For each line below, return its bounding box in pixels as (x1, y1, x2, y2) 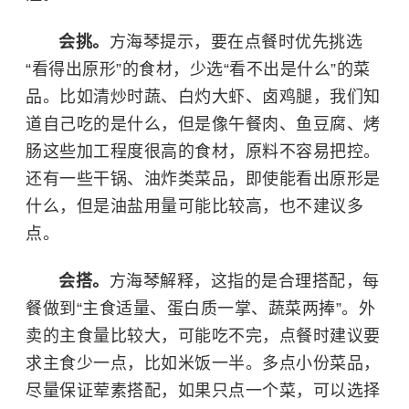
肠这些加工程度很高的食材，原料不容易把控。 (26, 142, 381, 161)
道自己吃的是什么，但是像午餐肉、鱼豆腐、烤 (26, 115, 381, 133)
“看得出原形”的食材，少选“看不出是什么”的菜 (26, 60, 371, 79)
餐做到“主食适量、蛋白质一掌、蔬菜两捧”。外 (26, 299, 375, 318)
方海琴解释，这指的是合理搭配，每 (109, 272, 380, 290)
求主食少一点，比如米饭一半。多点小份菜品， (26, 354, 381, 372)
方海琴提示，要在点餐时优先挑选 (109, 33, 362, 51)
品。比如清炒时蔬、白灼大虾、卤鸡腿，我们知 (26, 88, 381, 106)
